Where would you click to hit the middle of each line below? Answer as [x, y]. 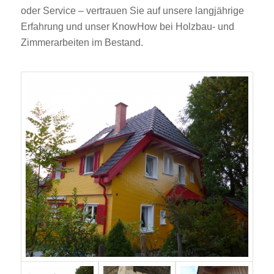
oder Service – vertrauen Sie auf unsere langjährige [132, 11]
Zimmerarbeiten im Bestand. [82, 43]
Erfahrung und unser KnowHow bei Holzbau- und [127, 27]
